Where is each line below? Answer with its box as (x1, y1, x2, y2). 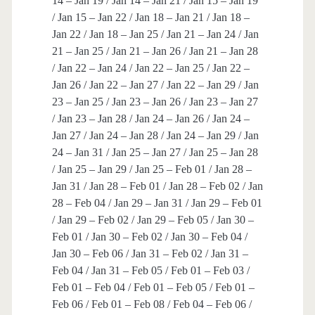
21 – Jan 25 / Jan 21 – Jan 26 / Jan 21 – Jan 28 (51, 45, 258, 58)
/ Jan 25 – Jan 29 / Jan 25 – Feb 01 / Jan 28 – (51, 163, 252, 176)
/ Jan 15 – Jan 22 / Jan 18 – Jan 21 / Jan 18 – (51, 11, 250, 24)
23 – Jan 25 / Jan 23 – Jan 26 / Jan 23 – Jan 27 (51, 96, 258, 108)
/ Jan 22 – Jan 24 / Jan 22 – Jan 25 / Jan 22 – (51, 62, 250, 75)
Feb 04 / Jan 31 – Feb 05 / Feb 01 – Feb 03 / (51, 264, 250, 277)
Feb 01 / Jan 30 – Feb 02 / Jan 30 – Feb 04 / (51, 231, 247, 243)
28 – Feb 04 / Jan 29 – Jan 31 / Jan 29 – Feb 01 (51, 197, 262, 210)
